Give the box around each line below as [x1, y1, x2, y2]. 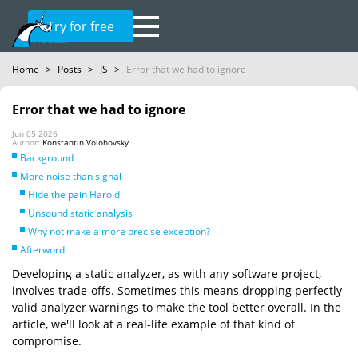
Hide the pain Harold [28, 188, 120, 201]
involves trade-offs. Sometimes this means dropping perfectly [12, 283, 342, 298]
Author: [12, 137, 42, 148]
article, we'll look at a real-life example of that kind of [12, 316, 295, 332]
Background [20, 151, 74, 165]
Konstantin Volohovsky [42, 137, 129, 148]
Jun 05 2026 [12, 128, 58, 139]
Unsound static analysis [28, 206, 133, 220]
